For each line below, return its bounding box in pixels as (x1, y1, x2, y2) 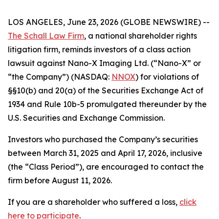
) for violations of (135, 72, 199, 82)
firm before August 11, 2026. (8, 175, 112, 185)
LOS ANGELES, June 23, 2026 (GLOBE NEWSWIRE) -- (8, 17, 210, 27)
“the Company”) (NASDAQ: (8, 72, 111, 82)
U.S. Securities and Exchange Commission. (8, 113, 165, 123)
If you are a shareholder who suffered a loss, (8, 197, 179, 207)
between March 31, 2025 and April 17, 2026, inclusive (8, 148, 202, 158)
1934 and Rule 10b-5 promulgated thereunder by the (8, 99, 207, 109)
